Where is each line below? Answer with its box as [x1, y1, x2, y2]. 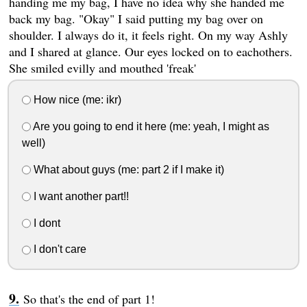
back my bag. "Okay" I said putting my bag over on [8, 10, 263, 27]
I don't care [30, 243, 86, 256]
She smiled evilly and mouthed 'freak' [8, 60, 196, 77]
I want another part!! [30, 190, 129, 202]
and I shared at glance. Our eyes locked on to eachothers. [8, 43, 293, 60]
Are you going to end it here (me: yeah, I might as [30, 120, 269, 132]
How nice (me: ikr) [30, 93, 121, 106]
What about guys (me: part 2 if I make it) [30, 164, 224, 176]
